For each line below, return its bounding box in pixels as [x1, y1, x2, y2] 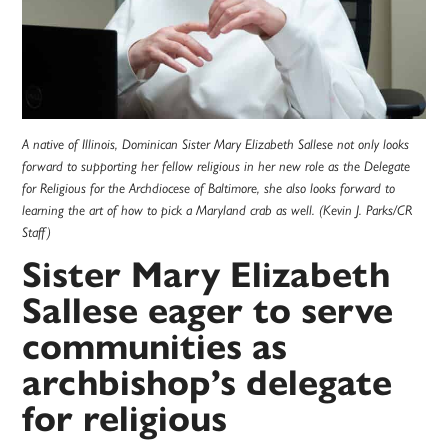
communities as [22, 323, 288, 369]
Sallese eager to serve [22, 287, 394, 333]
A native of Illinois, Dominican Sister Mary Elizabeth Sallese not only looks [22, 135, 410, 152]
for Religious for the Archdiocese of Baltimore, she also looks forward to [22, 179, 396, 196]
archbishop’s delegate [22, 359, 393, 405]
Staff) [22, 223, 52, 240]
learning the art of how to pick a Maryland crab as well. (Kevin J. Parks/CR [22, 201, 413, 218]
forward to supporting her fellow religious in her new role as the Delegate [22, 157, 411, 174]
